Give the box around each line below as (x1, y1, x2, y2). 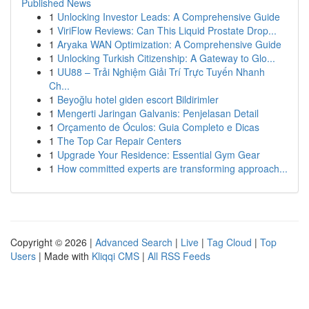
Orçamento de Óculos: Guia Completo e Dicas (57, 120, 259, 134)
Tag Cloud (207, 235, 252, 249)
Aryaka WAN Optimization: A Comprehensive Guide (57, 37, 281, 51)
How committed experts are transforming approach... (57, 161, 288, 175)
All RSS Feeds (148, 249, 210, 263)
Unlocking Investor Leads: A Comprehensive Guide (57, 10, 280, 23)
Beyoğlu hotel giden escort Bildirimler (57, 92, 219, 106)
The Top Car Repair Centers (57, 134, 181, 148)
